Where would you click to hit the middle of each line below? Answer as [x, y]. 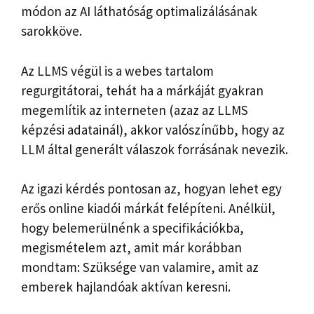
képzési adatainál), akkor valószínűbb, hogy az [153, 129]
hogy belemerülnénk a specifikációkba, [132, 228]
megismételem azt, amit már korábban [131, 248]
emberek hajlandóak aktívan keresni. [126, 287]
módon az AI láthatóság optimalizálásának [139, 12]
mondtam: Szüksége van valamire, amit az [140, 267]
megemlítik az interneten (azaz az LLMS [135, 110]
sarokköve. [52, 31]
